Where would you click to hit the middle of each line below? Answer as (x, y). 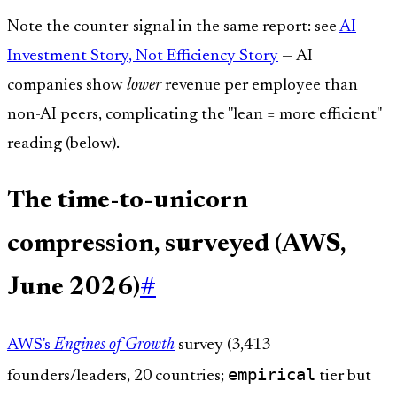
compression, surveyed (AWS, (176, 245)
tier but (343, 377)
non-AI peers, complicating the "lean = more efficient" (194, 115)
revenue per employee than (260, 86)
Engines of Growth (114, 346)
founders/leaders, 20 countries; (117, 377)
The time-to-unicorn (128, 201)
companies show (67, 86)
